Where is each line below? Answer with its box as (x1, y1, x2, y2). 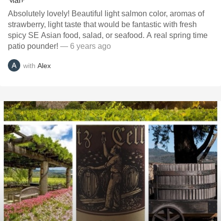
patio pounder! (8, 42, 58, 50)
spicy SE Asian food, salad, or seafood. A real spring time (8, 31, 208, 39)
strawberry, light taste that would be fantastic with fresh (8, 20, 197, 29)
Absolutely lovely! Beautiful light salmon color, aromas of (8, 9, 204, 18)
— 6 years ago (58, 42, 111, 50)
